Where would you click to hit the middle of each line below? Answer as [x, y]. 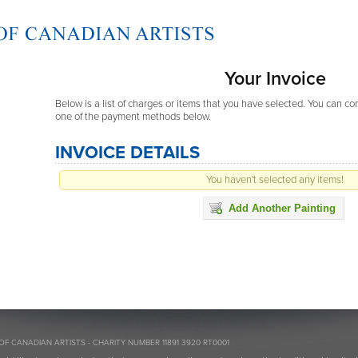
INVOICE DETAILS [127, 152]
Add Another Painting [282, 208]
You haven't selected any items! [275, 179]
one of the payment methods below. [133, 116]
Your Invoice [275, 79]
